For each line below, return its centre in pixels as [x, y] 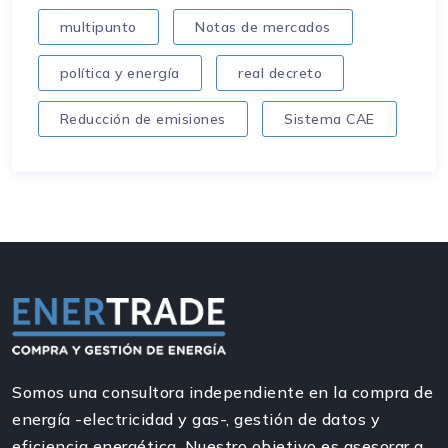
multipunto [98, 26]
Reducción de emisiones [142, 118]
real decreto [280, 72]
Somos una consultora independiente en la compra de [222, 392]
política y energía [119, 72]
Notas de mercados [263, 26]
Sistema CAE [329, 118]
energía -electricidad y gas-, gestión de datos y [196, 419]
